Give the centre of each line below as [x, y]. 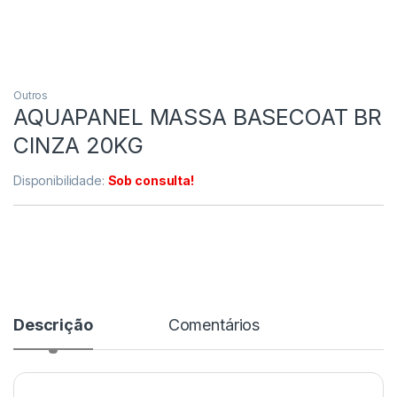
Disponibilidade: [61, 181]
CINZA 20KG [78, 146]
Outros [31, 96]
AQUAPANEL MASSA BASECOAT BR [198, 117]
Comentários [214, 325]
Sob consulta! [151, 181]
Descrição [53, 325]
